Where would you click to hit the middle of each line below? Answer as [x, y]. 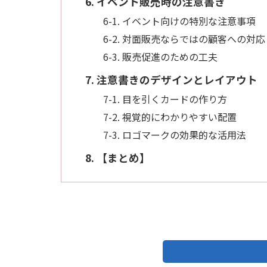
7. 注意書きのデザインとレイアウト [171, 79]
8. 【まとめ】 [118, 157]
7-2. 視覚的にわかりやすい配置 [170, 117]
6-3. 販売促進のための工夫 [160, 56]
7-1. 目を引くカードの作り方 [165, 99]
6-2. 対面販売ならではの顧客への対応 [184, 38]
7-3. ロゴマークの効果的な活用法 [175, 134]
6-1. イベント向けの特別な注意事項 [179, 21]
